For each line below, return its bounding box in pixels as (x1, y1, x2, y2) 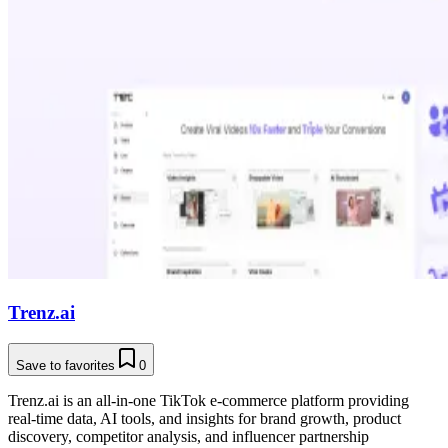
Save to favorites (16, 357, 115, 373)
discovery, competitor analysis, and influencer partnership (8, 427, 369, 445)
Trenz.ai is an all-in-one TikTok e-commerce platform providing (8, 391, 409, 409)
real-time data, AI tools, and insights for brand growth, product (8, 409, 401, 427)
